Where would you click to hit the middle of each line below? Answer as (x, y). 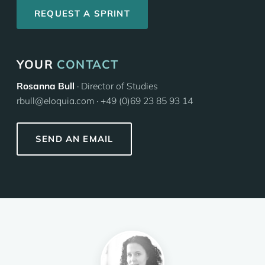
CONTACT (88, 64)
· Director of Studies (116, 86)
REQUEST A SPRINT (82, 13)
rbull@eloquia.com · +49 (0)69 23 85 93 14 (105, 101)
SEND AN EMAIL (75, 139)
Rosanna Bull (46, 86)
